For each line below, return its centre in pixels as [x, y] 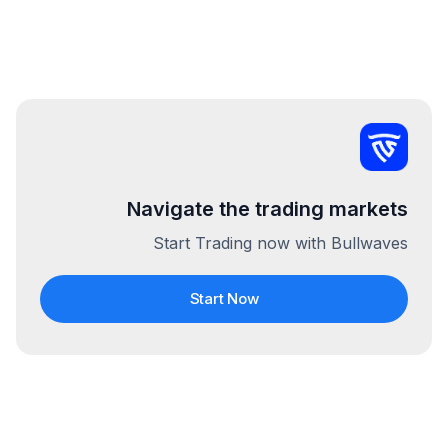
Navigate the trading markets [267, 209]
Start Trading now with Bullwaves [280, 243]
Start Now [224, 298]
